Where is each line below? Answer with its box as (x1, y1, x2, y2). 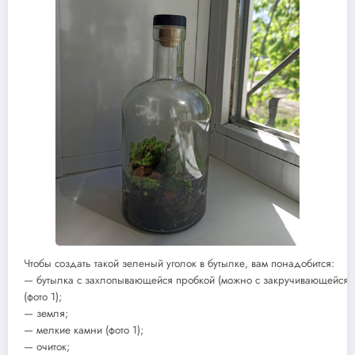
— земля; (24, 306, 68, 322)
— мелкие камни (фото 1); (24, 323, 143, 338)
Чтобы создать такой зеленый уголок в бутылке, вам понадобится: (24, 256, 334, 272)
